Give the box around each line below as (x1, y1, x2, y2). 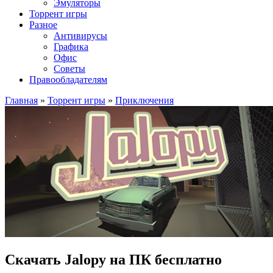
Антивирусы (54, 30, 107, 41)
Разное (29, 19, 57, 30)
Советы (54, 63, 85, 74)
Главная (5, 95, 38, 105)
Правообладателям (29, 74, 107, 85)
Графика (54, 41, 88, 52)
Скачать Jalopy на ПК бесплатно (5, 251, 222, 268)
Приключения (115, 95, 174, 105)
